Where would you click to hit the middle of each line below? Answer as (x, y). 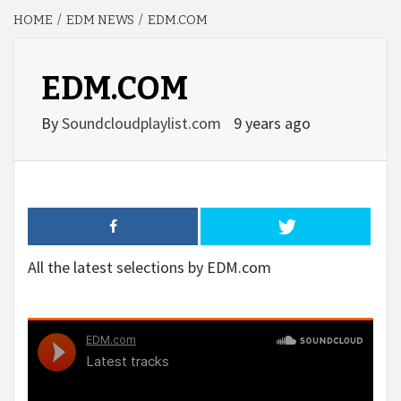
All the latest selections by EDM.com (149, 267)
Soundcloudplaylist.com (143, 123)
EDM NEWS (100, 20)
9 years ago (272, 123)
